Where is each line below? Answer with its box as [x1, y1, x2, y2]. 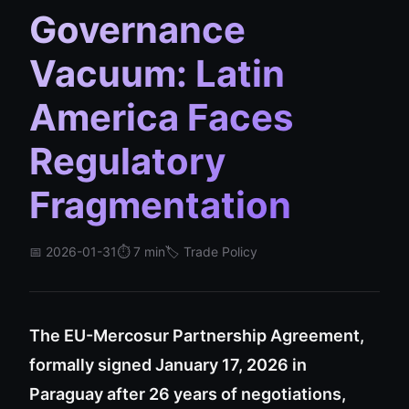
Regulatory [29, 139, 225, 184]
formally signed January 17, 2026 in [29, 355, 307, 374]
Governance [29, 7, 246, 52]
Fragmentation [29, 183, 291, 227]
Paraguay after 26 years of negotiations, [29, 384, 346, 404]
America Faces [29, 95, 293, 140]
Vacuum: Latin [29, 51, 285, 96]
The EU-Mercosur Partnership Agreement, [29, 326, 364, 345]
